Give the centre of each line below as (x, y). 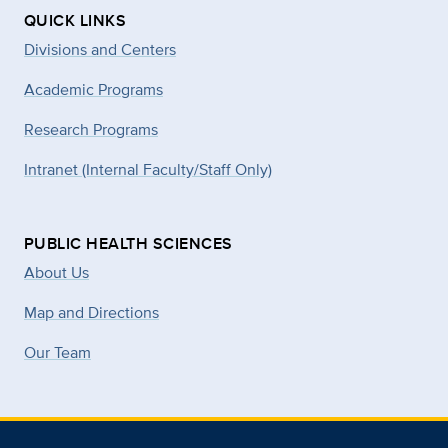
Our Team (57, 352)
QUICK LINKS (75, 20)
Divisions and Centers (100, 49)
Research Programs (91, 129)
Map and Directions (91, 312)
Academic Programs (93, 89)
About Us (56, 272)
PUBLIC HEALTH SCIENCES (128, 243)
